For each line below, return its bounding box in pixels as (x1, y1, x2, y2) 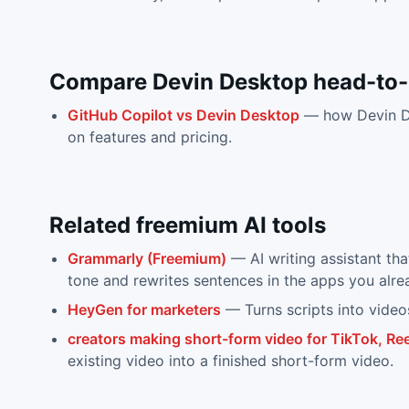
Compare (48, 68, 152, 95)
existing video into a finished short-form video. (67, 351, 393, 370)
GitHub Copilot (67, 106, 173, 124)
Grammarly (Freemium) (67, 249, 226, 267)
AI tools (237, 212, 326, 238)
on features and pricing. (67, 128, 232, 146)
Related (48, 212, 136, 238)
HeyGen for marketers (67, 300, 221, 319)
